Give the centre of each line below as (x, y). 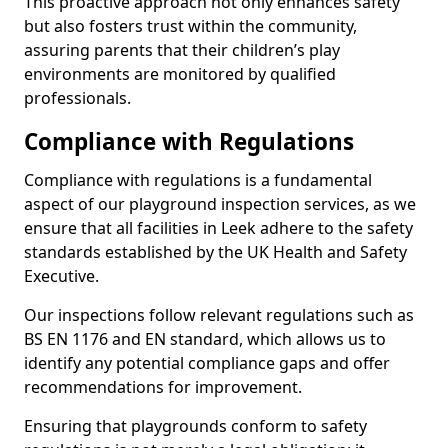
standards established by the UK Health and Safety (215, 252)
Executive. (61, 276)
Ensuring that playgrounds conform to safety (195, 426)
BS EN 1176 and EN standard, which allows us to (205, 339)
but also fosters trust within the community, (190, 26)
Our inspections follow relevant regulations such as (219, 315)
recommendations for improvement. (163, 387)
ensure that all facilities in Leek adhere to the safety (218, 228)
